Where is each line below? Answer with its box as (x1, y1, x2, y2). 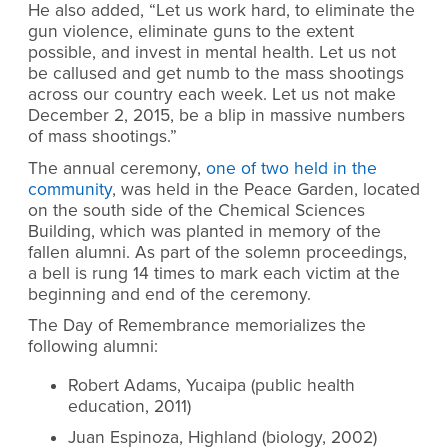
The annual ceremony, (28, 157, 206, 179)
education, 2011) (68, 395, 191, 417)
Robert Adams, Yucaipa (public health (68, 374, 355, 396)
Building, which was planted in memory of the (28, 220, 381, 242)
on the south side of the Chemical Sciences (28, 199, 365, 221)
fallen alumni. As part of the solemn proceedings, (28, 241, 407, 263)
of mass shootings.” (28, 126, 177, 148)
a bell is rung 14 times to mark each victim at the (28, 262, 400, 284)
